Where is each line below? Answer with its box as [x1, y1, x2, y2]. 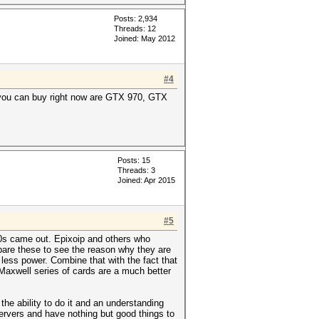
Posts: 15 [117, 156, 150, 164]
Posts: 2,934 [114, 14, 157, 23]
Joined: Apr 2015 [117, 176, 175, 184]
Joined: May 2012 [114, 34, 175, 43]
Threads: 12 [114, 24, 156, 33]
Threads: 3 [117, 166, 155, 174]
